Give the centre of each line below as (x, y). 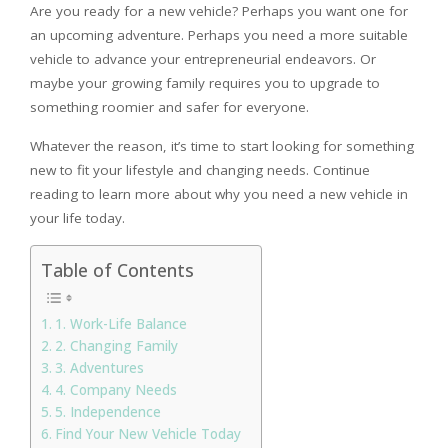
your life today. (77, 218)
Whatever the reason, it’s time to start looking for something (222, 146)
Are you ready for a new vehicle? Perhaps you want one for (219, 11)
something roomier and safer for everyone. (169, 107)
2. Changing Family (118, 345)
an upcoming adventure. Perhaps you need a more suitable (219, 35)
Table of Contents (117, 269)
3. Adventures (99, 367)
